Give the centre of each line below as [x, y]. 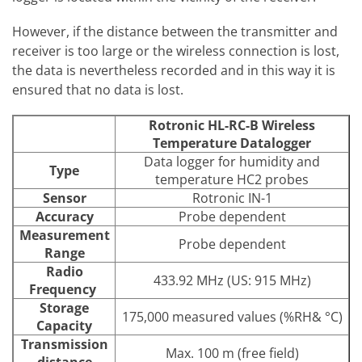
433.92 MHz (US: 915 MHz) [232, 281]
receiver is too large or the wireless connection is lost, [176, 51]
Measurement [64, 236]
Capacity [64, 326]
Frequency [64, 290]
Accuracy [64, 217]
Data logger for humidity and [232, 162]
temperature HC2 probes [232, 180]
